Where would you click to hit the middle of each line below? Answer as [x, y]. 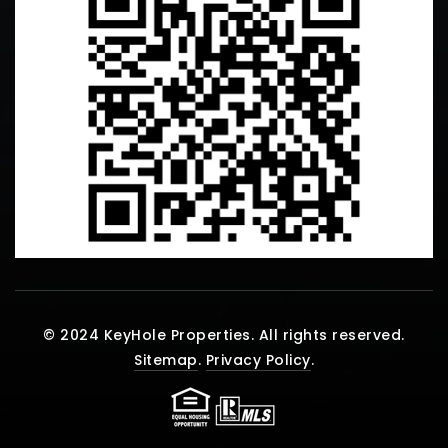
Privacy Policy [258, 360]
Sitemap [166, 360]
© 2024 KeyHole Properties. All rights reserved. [224, 335]
